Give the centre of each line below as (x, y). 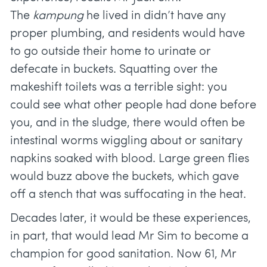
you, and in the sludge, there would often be (128, 124)
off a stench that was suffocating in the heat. (128, 195)
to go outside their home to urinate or (111, 52)
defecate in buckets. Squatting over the (114, 70)
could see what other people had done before (133, 106)
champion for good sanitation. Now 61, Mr (123, 255)
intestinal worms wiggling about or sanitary (126, 142)
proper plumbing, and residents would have (128, 34)
